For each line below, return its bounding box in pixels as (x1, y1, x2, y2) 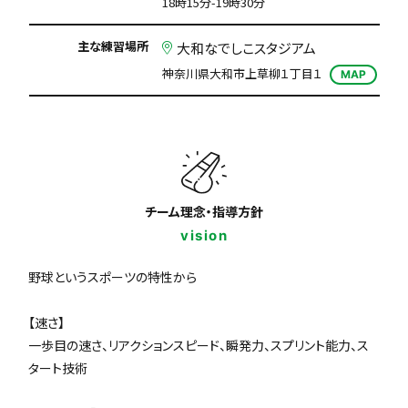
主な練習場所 (76, 37, 148, 55)
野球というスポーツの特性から (28, 268, 198, 287)
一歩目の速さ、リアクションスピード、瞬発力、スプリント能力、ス (28, 336, 370, 355)
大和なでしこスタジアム (176, 38, 316, 57)
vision (180, 227, 228, 245)
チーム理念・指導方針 (145, 202, 263, 221)
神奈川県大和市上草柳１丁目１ (161, 65, 322, 82)
